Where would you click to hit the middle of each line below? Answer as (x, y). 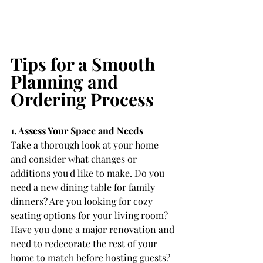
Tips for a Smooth (85, 64)
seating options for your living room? (90, 215)
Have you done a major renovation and (94, 230)
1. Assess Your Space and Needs (77, 131)
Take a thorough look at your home (86, 145)
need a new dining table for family (84, 187)
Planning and (66, 82)
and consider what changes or (75, 159)
